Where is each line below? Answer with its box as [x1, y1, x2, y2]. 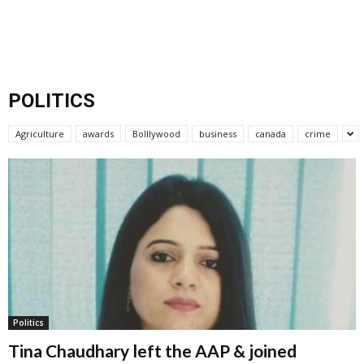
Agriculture [15, 128, 64, 140]
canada [255, 128, 286, 140]
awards [83, 128, 114, 140]
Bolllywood [132, 128, 180, 140]
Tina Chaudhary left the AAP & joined [8, 340, 297, 362]
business [199, 128, 236, 140]
